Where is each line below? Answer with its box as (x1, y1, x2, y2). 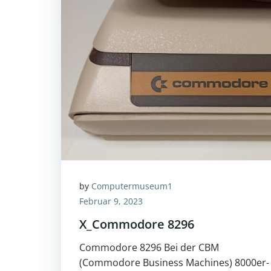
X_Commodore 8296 (79, 216, 194, 232)
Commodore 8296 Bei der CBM (79, 241, 219, 254)
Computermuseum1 (91, 180, 172, 192)
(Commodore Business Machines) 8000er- (79, 256, 269, 269)
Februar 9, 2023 (79, 195, 143, 207)
